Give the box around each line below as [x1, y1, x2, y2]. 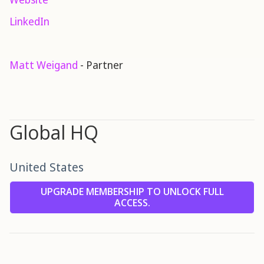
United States [9, 159, 84, 176]
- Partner [78, 58, 123, 72]
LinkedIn [9, 14, 49, 29]
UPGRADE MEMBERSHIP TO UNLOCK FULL [40, 185, 224, 199]
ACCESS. [114, 196, 150, 210]
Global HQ [9, 120, 98, 146]
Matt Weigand [9, 58, 78, 72]
